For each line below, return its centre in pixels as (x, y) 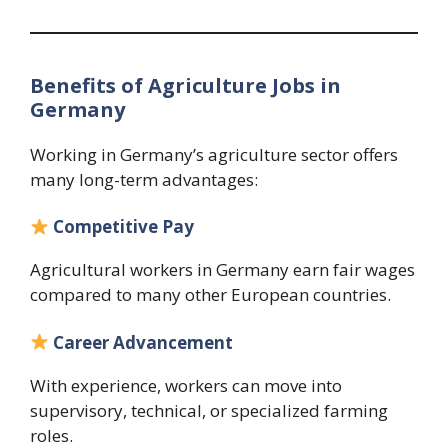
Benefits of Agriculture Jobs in (185, 85)
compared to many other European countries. (210, 295)
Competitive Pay (124, 227)
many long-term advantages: (144, 179)
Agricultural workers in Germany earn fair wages (222, 270)
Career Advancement (143, 342)
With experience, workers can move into (186, 385)
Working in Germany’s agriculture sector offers (214, 154)
